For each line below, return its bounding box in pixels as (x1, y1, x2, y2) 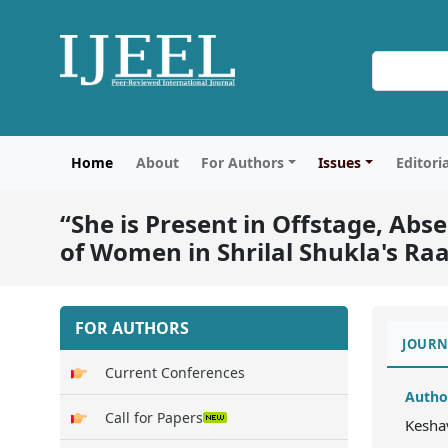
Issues (318, 153, 362, 172)
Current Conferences (105, 362, 245, 382)
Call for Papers (105, 407, 203, 427)
